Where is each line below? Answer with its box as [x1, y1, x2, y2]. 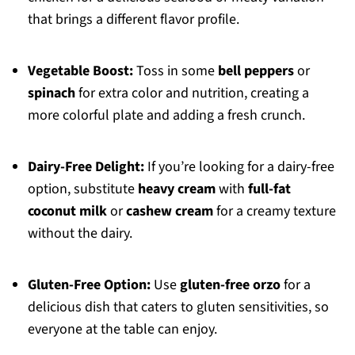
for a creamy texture [212, 201, 336, 222]
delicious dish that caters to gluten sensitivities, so [27, 297, 329, 318]
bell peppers [217, 61, 294, 82]
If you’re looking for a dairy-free [143, 157, 334, 177]
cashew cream [125, 201, 213, 222]
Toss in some [132, 61, 218, 82]
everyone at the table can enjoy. [27, 319, 217, 340]
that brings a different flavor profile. [27, 10, 239, 30]
